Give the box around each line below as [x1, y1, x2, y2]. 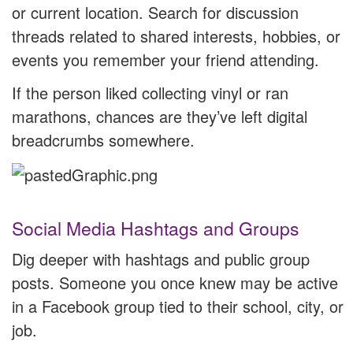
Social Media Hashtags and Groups [12, 215, 299, 242]
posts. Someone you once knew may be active [12, 271, 338, 295]
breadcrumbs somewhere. [12, 128, 195, 151]
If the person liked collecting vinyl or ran [12, 80, 288, 104]
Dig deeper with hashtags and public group [12, 247, 310, 271]
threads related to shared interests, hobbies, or [12, 24, 340, 47]
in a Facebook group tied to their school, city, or [12, 295, 344, 318]
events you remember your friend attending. [12, 47, 319, 71]
